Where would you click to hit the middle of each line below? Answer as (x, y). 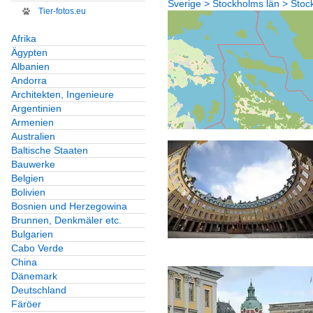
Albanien (30, 67)
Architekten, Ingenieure (63, 95)
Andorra (29, 81)
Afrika (24, 39)
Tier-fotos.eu (62, 12)
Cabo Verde (37, 248)
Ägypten (29, 53)
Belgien (28, 179)
